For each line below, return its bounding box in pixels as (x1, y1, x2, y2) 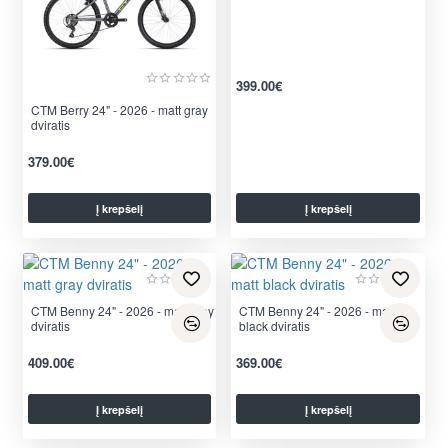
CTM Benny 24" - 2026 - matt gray (30, 302, 214, 320)
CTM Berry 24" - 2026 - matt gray (30, 101, 208, 119)
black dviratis (239, 317, 311, 335)
